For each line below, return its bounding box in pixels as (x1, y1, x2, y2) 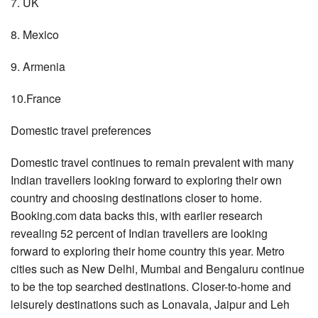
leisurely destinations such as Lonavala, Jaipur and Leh (11, 295, 290, 312)
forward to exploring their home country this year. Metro (11, 242, 285, 259)
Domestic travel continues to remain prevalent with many (11, 153, 294, 170)
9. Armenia (11, 57, 65, 75)
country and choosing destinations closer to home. (11, 189, 262, 206)
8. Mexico (11, 26, 59, 43)
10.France (11, 89, 61, 106)
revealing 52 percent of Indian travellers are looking (11, 224, 268, 241)
